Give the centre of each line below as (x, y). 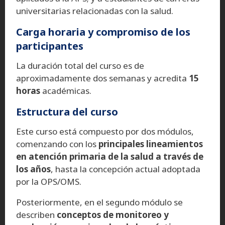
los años (33, 169)
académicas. (66, 90)
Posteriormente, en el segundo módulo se (99, 202)
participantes (50, 46)
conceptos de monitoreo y (113, 214)
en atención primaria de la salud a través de (110, 156)
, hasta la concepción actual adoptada (126, 169)
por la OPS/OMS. (49, 181)
